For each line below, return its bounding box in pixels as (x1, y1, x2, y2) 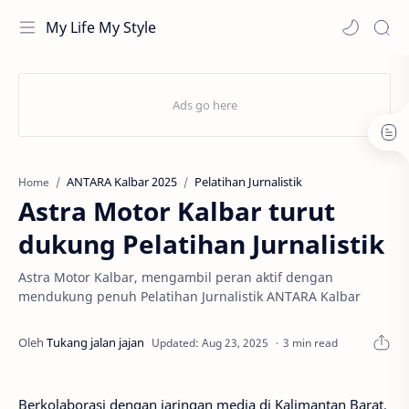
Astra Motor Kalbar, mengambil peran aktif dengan (18, 268, 333, 286)
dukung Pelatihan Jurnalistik (18, 226, 384, 261)
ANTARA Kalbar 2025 (67, 173, 177, 190)
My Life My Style (46, 17, 156, 37)
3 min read (283, 334, 338, 351)
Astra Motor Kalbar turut (18, 194, 335, 228)
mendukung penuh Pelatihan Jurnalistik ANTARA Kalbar (18, 288, 361, 305)
